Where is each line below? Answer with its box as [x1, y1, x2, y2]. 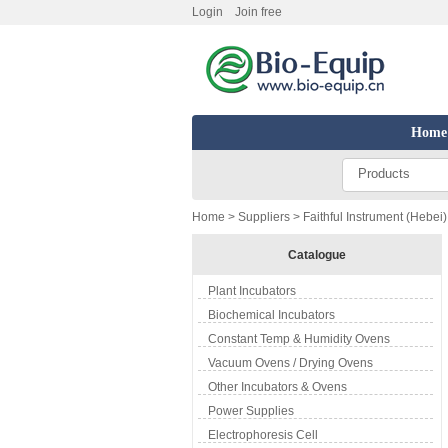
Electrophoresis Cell [208, 428, 318, 442]
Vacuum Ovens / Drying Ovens [208, 356, 373, 370]
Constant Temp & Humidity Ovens [208, 332, 390, 346]
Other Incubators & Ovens [208, 380, 347, 394]
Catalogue [288, 248, 346, 262]
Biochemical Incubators [208, 308, 335, 322]
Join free [235, 5, 282, 19]
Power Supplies [208, 404, 294, 418]
